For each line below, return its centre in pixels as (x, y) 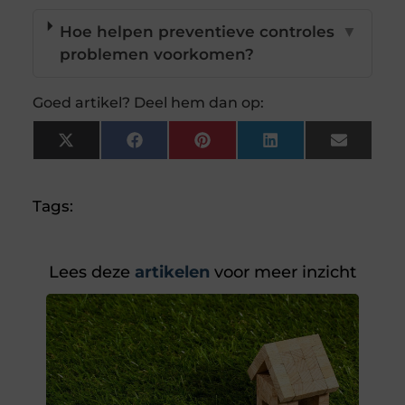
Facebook (181, 147)
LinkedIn (312, 147)
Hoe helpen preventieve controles (198, 32)
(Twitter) (106, 162)
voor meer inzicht (283, 273)
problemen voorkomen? (157, 55)
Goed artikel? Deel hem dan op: (148, 103)
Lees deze (89, 273)
